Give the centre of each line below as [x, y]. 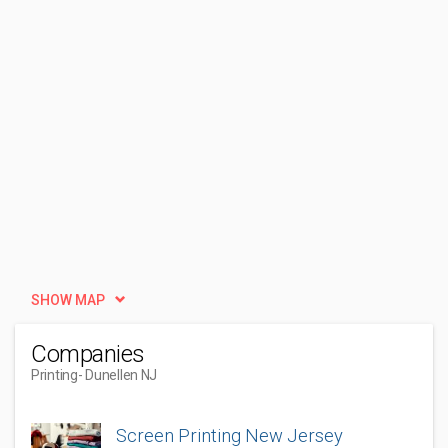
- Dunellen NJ [117, 375]
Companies [88, 354]
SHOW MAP [68, 300]
